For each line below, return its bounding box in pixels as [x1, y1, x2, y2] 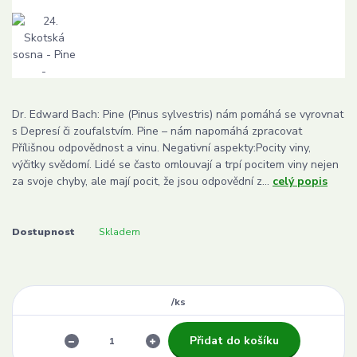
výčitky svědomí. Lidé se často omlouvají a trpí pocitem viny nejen [12, 157, 339, 173]
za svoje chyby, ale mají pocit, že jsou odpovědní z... [12, 174, 273, 190]
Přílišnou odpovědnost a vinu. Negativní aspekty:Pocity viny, [12, 140, 311, 156]
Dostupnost [12, 225, 75, 238]
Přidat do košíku [189, 332, 279, 348]
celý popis [273, 174, 328, 190]
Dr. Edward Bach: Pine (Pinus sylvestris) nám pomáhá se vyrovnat [12, 107, 343, 123]
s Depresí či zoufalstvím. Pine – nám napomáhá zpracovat [12, 124, 302, 139]
